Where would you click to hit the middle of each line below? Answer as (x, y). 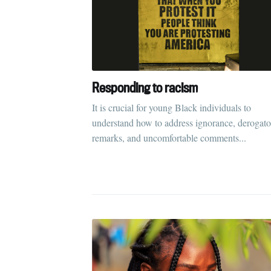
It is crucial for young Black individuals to (171, 108)
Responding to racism (145, 87)
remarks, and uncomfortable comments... (169, 138)
